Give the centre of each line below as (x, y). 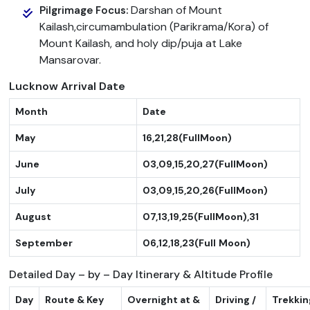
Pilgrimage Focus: (85, 10)
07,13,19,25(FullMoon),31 (201, 216)
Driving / (236, 299)
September (44, 243)
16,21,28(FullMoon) (188, 137)
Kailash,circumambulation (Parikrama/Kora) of (154, 26)
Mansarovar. (71, 60)
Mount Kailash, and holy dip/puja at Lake (141, 43)
